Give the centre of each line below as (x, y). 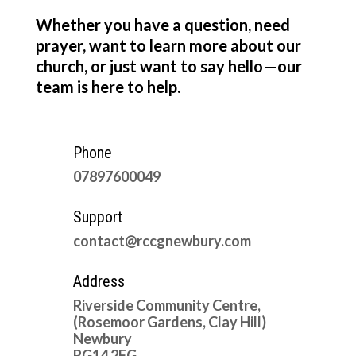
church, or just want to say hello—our (168, 66)
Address (99, 281)
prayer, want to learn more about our (168, 45)
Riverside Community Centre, (166, 305)
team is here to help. (108, 87)
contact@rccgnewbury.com (162, 241)
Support (97, 217)
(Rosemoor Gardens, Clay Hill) (169, 322)
